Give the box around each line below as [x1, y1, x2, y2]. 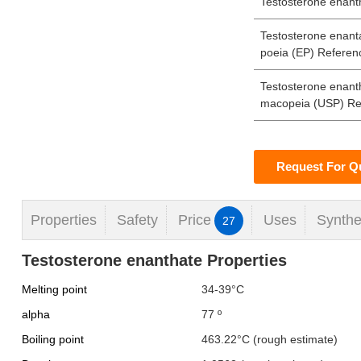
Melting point [21, 283, 87, 296]
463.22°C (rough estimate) [201, 333, 338, 346]
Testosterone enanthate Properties [21, 251, 287, 269]
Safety [116, 212, 158, 228]
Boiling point [21, 333, 84, 346]
